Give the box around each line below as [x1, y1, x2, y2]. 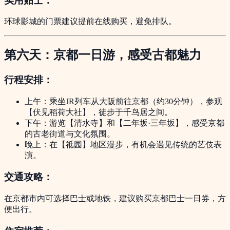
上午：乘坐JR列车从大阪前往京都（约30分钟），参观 [25, 97, 222, 106]
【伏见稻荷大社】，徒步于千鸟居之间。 [25, 107, 172, 117]
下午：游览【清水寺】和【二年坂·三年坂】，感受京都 [25, 118, 224, 127]
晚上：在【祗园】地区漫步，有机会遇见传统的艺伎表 [25, 140, 222, 149]
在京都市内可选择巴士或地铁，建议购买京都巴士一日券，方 [4, 194, 226, 203]
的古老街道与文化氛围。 [25, 129, 115, 138]
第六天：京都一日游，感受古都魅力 [4, 48, 201, 62]
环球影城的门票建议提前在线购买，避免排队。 [4, 17, 177, 26]
